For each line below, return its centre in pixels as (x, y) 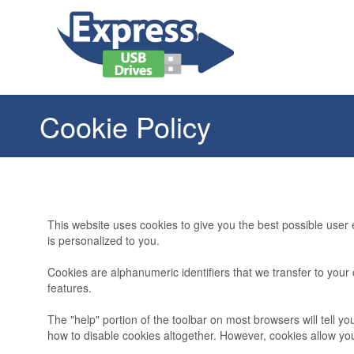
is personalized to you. (104, 240)
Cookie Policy (125, 126)
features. (70, 288)
